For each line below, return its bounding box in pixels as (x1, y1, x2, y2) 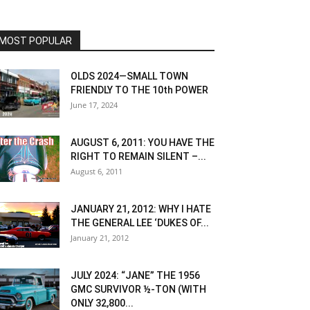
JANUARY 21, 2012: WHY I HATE (71, 203, 211, 215)
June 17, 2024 (71, 100, 118, 110)
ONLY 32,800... (71, 298, 134, 309)
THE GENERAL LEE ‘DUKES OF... (71, 217, 209, 228)
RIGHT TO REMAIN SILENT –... (71, 151, 206, 162)
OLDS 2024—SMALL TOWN (71, 71, 188, 82)
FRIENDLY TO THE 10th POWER (71, 84, 208, 95)
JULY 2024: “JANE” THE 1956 (71, 270, 200, 281)
